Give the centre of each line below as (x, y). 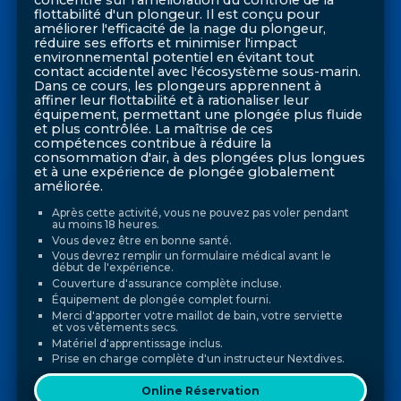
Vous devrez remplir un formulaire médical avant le (191, 256)
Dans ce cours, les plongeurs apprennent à (178, 86)
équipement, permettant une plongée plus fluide (199, 115)
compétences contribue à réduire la (153, 144)
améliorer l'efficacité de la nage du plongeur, (180, 29)
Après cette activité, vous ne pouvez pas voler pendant (200, 212)
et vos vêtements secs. (115, 327)
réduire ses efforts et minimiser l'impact (166, 43)
